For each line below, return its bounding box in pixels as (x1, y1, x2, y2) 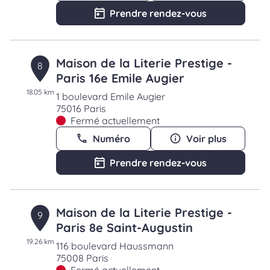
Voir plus (186, 133, 227, 145)
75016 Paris (55, 102, 106, 115)
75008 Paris (55, 252, 108, 264)
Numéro (93, 133, 131, 145)
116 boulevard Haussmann (55, 240, 174, 252)
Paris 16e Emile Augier (55, 71, 184, 86)
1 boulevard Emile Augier (55, 90, 165, 102)
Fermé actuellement (70, 115, 160, 127)
